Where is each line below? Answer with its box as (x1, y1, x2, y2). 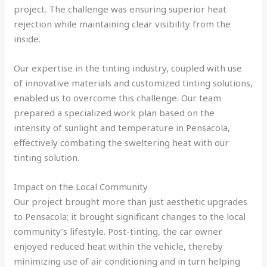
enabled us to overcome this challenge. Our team (14, 91, 222, 104)
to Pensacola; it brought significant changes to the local (14, 210, 246, 222)
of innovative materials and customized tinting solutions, (14, 76, 253, 89)
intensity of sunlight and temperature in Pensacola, (14, 121, 231, 133)
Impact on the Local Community (14, 180, 148, 193)
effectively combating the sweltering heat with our (14, 136, 229, 148)
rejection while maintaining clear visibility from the (14, 17, 231, 30)
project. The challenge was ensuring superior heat (14, 2, 227, 15)
